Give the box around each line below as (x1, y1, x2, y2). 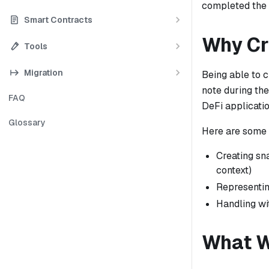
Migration (24, 67, 63, 78)
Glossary (8, 117, 46, 128)
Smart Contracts (24, 14, 92, 25)
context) (216, 163, 252, 177)
